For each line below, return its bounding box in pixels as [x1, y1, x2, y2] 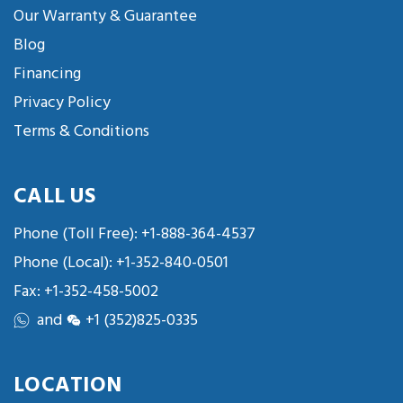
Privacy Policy [13, 89, 111, 116]
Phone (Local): [13, 249, 112, 276]
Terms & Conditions [13, 118, 149, 145]
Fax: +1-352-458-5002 [13, 278, 158, 305]
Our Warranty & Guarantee [13, 3, 197, 30]
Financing [13, 60, 81, 87]
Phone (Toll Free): [13, 220, 141, 247]
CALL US [13, 179, 95, 214]
